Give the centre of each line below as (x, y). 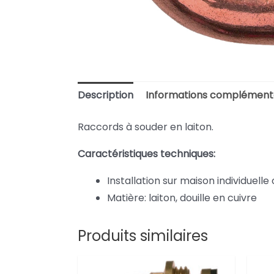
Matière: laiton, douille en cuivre (182, 198)
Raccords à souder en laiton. (145, 127)
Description (105, 95)
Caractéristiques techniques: (146, 154)
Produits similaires (143, 236)
